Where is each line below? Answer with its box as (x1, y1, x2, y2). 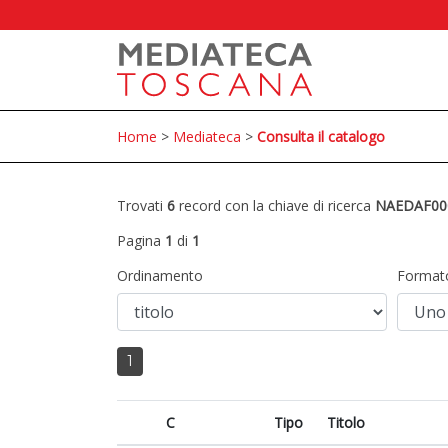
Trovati (117, 196, 167, 215)
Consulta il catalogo (257, 127, 385, 146)
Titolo (327, 413, 365, 432)
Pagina (117, 231, 165, 250)
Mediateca (173, 127, 241, 146)
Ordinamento (117, 266, 203, 285)
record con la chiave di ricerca (175, 196, 375, 215)
